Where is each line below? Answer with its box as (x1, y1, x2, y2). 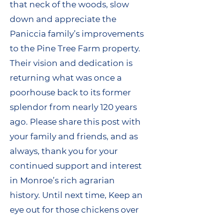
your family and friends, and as (10, 131, 138, 141)
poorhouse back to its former (10, 88, 131, 97)
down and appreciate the (10, 14, 116, 24)
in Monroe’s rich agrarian (10, 175, 115, 185)
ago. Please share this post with (10, 117, 141, 127)
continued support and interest (10, 161, 142, 171)
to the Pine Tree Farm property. (10, 44, 140, 53)
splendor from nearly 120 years (10, 102, 137, 112)
